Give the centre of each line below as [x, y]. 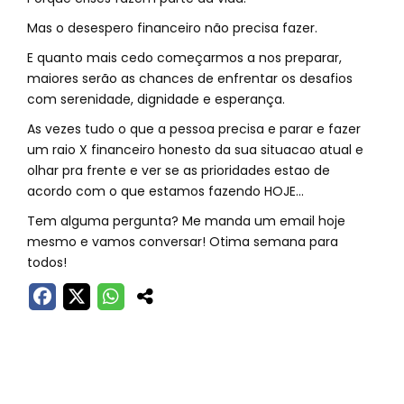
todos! [47, 262]
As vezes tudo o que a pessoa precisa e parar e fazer [194, 129]
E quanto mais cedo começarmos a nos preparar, [184, 57]
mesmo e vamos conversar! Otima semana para [183, 241]
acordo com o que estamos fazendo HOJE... [165, 191]
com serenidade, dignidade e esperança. [156, 99]
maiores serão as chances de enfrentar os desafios [190, 78]
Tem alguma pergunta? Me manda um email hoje [186, 220]
